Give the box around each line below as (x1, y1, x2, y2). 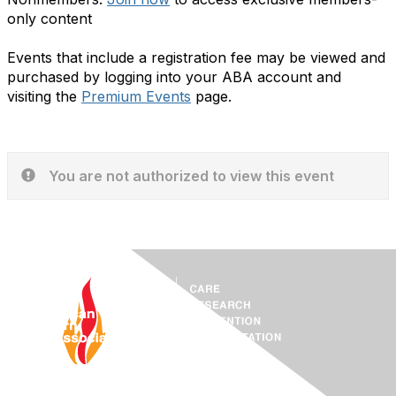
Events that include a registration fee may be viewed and (7, 49, 385, 66)
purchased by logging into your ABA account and (7, 68, 341, 86)
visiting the (7, 88, 81, 105)
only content (7, 10, 92, 27)
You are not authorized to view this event (49, 167, 334, 185)
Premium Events (81, 88, 191, 105)
